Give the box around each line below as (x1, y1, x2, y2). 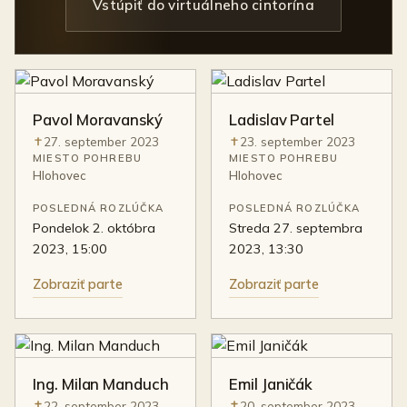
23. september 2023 (239, 133, 355, 149)
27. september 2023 (43, 133, 159, 149)
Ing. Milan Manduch (33, 374, 169, 394)
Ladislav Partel (229, 110, 334, 130)
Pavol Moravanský (33, 110, 163, 130)
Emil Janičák (229, 374, 313, 394)
